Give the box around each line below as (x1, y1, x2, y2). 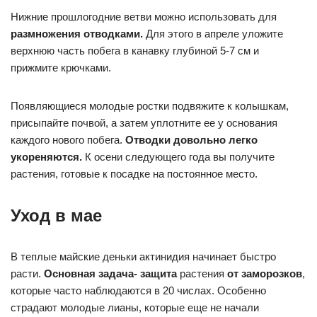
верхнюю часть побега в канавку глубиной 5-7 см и (11, 45, 259, 57)
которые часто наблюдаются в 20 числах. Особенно (11, 284, 266, 296)
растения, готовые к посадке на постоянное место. (11, 168, 258, 180)
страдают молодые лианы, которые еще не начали (11, 301, 259, 313)
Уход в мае (11, 206, 102, 225)
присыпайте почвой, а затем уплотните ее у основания (11, 117, 277, 129)
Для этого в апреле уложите (143, 28, 283, 40)
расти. (11, 267, 44, 279)
